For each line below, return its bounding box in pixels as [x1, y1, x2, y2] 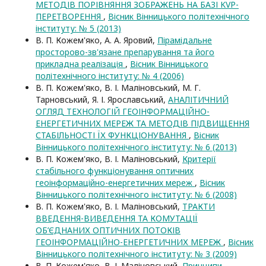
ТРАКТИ [182, 201, 215, 212]
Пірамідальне [157, 34, 212, 46]
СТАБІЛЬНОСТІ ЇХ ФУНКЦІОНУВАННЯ [36, 129, 189, 141]
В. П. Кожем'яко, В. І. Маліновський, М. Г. [36, 82, 201, 93]
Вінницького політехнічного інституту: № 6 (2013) [36, 141, 237, 153]
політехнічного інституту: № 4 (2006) [36, 70, 184, 81]
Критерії [182, 153, 216, 164]
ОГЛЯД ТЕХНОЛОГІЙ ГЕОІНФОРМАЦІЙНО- [36, 106, 210, 117]
